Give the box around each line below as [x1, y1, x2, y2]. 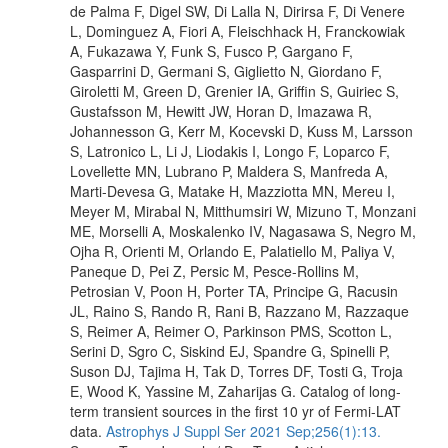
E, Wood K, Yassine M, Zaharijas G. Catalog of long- [70, 380, 401, 401]
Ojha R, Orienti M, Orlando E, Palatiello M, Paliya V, [70, 240, 395, 261]
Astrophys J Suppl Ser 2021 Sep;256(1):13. [106, 420, 381, 441]
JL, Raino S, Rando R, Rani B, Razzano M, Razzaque [70, 300, 409, 321]
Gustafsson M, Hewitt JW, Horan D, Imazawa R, [70, 100, 372, 121]
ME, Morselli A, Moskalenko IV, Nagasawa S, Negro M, [70, 220, 416, 241]
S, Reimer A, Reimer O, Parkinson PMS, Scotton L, [70, 320, 392, 341]
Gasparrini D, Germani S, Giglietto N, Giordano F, [70, 60, 382, 81]
